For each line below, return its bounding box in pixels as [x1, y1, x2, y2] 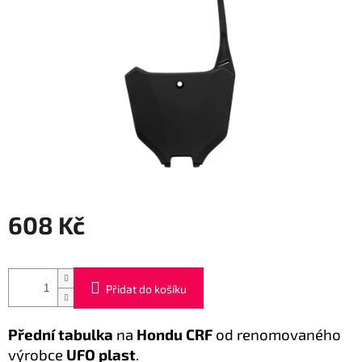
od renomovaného [213, 324, 341, 343]
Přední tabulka [8, 324, 113, 343]
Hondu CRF [137, 324, 213, 343]
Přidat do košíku [106, 281, 187, 296]
